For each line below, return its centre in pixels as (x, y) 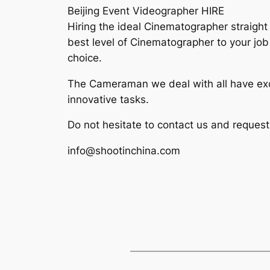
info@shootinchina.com (124, 151)
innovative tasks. (108, 99)
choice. (85, 58)
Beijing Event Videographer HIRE (146, 11)
